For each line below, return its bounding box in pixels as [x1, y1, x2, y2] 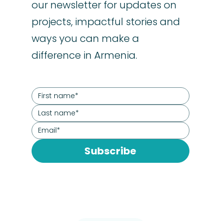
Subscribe [84, 144, 137, 158]
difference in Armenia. [31, 48, 137, 62]
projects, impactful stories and [31, 14, 180, 29]
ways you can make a [31, 31, 139, 45]
